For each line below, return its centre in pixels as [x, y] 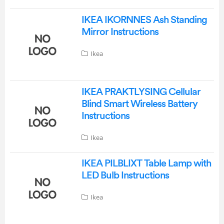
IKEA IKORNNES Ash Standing [144, 20]
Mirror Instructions [120, 32]
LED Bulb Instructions [125, 176]
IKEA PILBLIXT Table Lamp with [146, 164]
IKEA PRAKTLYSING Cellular [141, 92]
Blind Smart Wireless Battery [139, 104]
